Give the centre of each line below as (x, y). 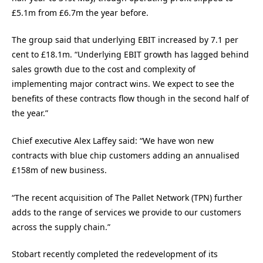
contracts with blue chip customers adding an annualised (126, 155)
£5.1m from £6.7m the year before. (80, 12)
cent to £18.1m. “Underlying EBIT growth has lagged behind (130, 55)
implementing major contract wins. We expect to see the (123, 84)
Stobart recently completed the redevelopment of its (115, 254)
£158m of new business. (59, 170)
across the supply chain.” (61, 227)
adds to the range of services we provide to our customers (127, 212)
